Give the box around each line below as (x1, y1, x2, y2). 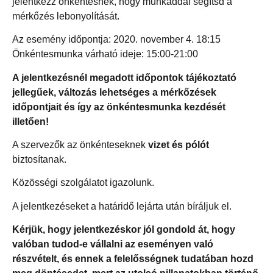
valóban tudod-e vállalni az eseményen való (12, 239, 213, 250)
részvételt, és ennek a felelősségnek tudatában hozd (12, 253, 253, 264)
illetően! (12, 116, 49, 127)
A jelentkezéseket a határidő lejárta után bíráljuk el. (12, 200, 232, 211)
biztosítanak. (12, 154, 66, 165)
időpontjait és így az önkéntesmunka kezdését (12, 101, 225, 112)
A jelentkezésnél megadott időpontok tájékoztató (12, 72, 236, 83)
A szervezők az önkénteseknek (12, 140, 148, 151)
